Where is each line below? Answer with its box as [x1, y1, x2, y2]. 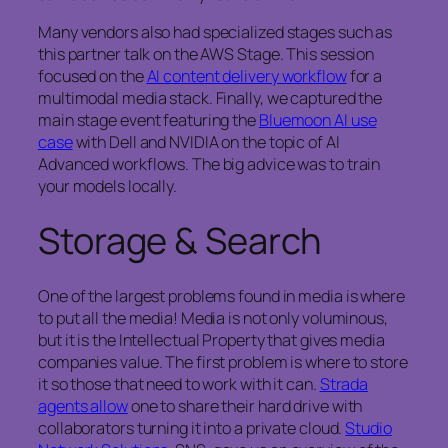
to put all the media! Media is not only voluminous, [38, 307, 388, 330]
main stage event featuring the [38, 108, 259, 131]
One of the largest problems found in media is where [38, 285, 405, 308]
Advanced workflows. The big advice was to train [38, 152, 381, 175]
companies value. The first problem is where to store [38, 351, 408, 374]
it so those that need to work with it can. [38, 373, 320, 396]
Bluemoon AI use [258, 108, 377, 131]
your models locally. [38, 174, 177, 197]
